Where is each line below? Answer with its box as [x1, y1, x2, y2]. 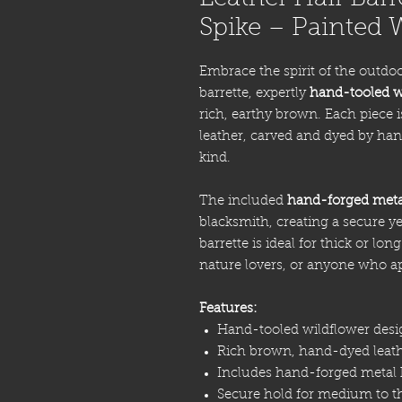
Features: [199, 302, 258, 317]
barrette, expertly [199, 87, 310, 101]
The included [199, 195, 287, 209]
